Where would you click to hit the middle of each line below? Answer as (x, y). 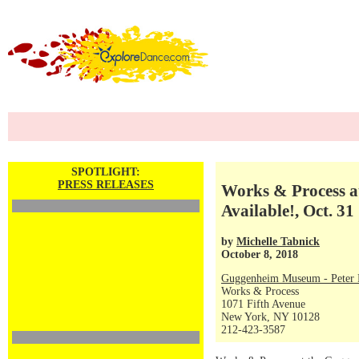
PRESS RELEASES (106, 185)
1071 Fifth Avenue (263, 304)
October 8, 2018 (260, 254)
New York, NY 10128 (270, 317)
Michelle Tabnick (278, 241)
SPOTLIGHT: (106, 172)
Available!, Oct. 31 (288, 211)
